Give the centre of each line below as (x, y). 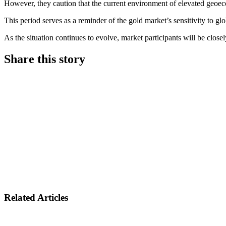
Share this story (45, 59)
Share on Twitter (69, 136)
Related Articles (36, 198)
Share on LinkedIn (74, 106)
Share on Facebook (76, 166)
